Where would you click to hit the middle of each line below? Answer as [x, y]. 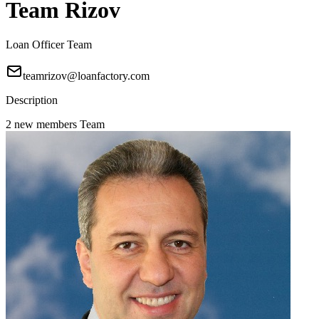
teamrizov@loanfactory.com [86, 76]
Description [32, 100]
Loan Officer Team [49, 45]
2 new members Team [55, 125]
